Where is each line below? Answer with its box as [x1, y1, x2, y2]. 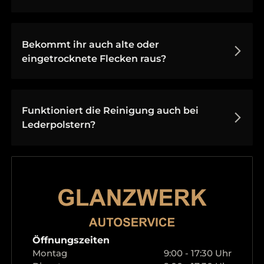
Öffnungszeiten [32, 233, 110, 246]
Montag [32, 247, 68, 259]
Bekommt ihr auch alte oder [21, 38, 159, 50]
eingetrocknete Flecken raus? [21, 52, 166, 64]
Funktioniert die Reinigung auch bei [21, 104, 199, 117]
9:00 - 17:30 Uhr [163, 247, 232, 259]
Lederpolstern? [21, 118, 95, 131]
